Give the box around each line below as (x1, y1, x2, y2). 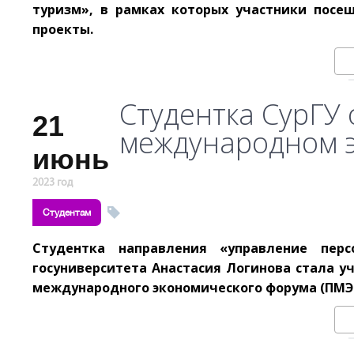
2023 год (32, 177, 73, 189)
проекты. (32, 21, 93, 38)
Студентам (43, 207, 91, 218)
